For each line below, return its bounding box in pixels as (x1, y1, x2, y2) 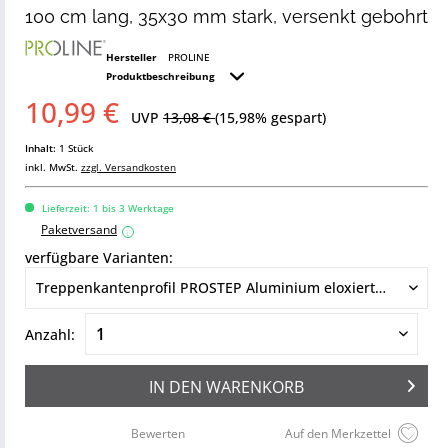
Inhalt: (25, 141, 59, 155)
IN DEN (149, 376, 202, 398)
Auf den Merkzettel (285, 425, 391, 442)
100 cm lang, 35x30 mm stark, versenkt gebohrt (25, 6, 428, 27)
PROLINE (167, 50, 210, 64)
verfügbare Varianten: (25, 248, 173, 267)
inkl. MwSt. (25, 160, 81, 174)
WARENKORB (206, 376, 304, 398)
